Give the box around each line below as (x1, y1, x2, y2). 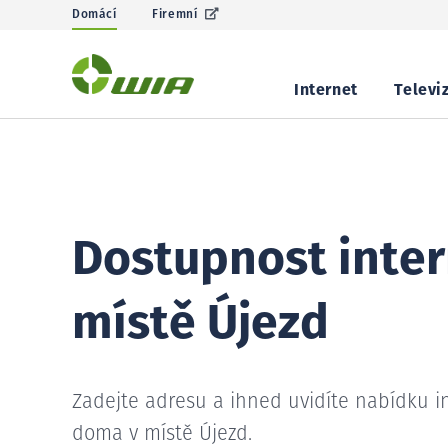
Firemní (152, 9, 198, 21)
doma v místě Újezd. (72, 424, 252, 444)
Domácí (72, 9, 117, 21)
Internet (294, 82, 358, 98)
